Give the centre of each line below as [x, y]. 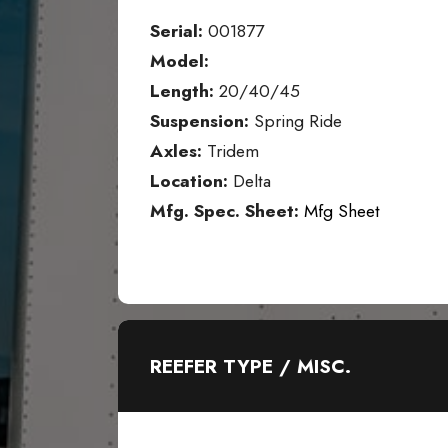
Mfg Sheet [342, 211]
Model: [179, 61]
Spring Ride [295, 121]
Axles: [176, 151]
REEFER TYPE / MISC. [250, 366]
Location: [191, 181]
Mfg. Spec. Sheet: [224, 211]
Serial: [176, 31]
